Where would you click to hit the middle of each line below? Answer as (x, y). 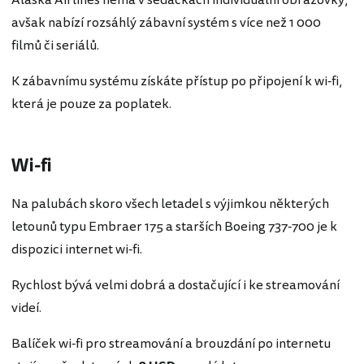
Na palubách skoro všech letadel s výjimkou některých (170, 204)
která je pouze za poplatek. (91, 104)
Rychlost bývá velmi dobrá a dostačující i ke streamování (175, 285)
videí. (26, 308)
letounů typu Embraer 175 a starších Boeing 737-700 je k (174, 226)
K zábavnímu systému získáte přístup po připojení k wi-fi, (177, 81)
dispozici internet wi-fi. (77, 249)
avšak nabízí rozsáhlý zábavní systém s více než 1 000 (166, 22)
